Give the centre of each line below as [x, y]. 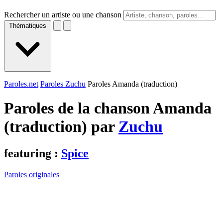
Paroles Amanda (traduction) [132, 84]
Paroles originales [32, 174]
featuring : [33, 153]
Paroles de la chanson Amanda [108, 108]
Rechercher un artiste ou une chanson [63, 15]
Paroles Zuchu [63, 84]
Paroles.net [21, 84]
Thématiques [28, 26]
